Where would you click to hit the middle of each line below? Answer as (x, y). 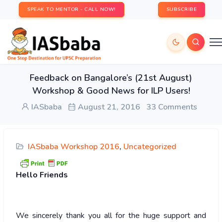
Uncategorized (150, 147)
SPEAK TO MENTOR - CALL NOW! (72, 9)
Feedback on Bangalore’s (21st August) (111, 78)
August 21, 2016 (108, 107)
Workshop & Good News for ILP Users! (111, 91)
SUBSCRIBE (181, 9)
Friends (54, 175)
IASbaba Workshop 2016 (74, 147)
